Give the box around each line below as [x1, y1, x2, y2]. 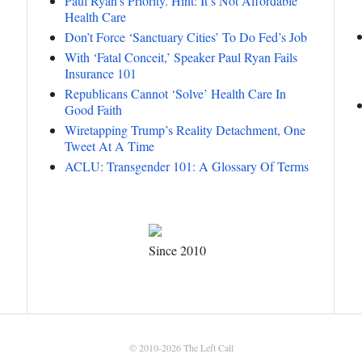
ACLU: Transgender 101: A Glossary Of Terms [65, 157, 309, 175]
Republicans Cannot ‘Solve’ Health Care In [65, 84, 286, 102]
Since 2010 [148, 242, 206, 259]
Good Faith [65, 100, 122, 118]
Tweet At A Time [65, 137, 154, 154]
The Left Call [183, 341, 234, 355]
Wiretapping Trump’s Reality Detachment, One [65, 120, 305, 138]
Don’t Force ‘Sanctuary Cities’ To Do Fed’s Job [65, 27, 307, 45]
